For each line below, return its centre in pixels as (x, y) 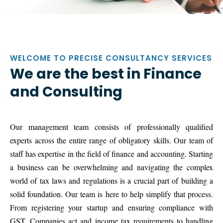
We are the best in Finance (106, 74)
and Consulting (66, 92)
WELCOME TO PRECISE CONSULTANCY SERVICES (111, 58)
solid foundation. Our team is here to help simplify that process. (111, 194)
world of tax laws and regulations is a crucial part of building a (111, 180)
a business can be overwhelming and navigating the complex (111, 167)
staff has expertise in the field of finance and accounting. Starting (111, 153)
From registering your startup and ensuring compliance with (111, 207)
